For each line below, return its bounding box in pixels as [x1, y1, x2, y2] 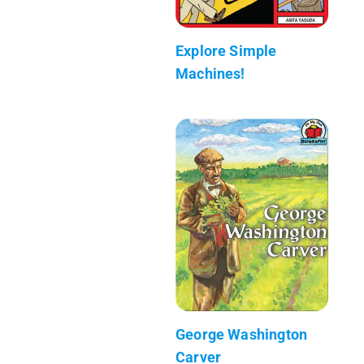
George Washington [175, 325, 308, 343]
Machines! [175, 64, 245, 82]
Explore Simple [175, 41, 277, 59]
